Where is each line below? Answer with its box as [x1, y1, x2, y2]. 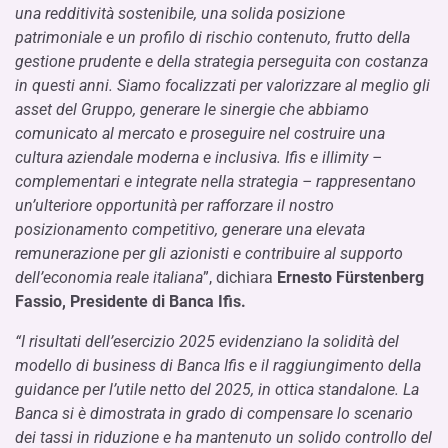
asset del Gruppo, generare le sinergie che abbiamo [15, 100, 369, 119]
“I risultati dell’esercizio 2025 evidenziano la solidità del [15, 332, 399, 351]
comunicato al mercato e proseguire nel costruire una [15, 124, 385, 143]
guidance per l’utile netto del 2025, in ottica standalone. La [15, 380, 419, 399]
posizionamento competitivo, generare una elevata [15, 220, 365, 239]
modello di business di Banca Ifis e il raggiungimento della [15, 356, 421, 375]
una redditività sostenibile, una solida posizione [15, 4, 345, 23]
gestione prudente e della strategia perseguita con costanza [15, 52, 428, 71]
